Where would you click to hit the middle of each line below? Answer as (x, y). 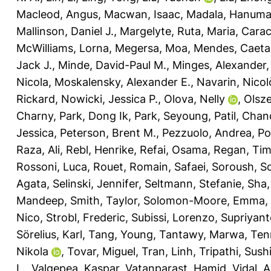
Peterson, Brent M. (108, 132)
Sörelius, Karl (49, 234)
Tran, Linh (167, 251)
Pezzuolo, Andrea (207, 132)
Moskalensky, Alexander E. (122, 82)
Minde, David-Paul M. (112, 65)
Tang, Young (121, 234)
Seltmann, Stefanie (193, 183)
